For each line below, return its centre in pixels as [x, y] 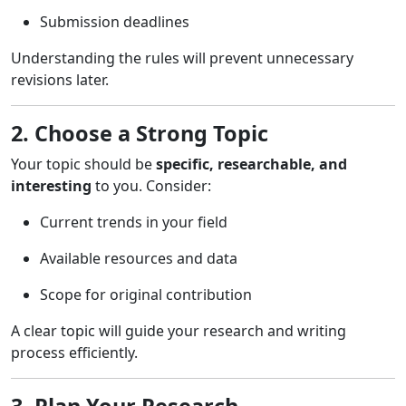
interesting [51, 185]
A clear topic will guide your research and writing [179, 330]
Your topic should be [83, 164]
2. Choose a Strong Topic [140, 133]
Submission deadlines [115, 21]
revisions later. [60, 79]
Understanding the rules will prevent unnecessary [182, 58]
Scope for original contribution [146, 294]
